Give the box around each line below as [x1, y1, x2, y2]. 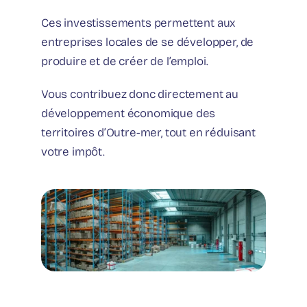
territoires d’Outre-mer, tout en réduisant [41, 125, 256, 140]
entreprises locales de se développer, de [41, 34, 254, 49]
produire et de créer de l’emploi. [41, 53, 208, 69]
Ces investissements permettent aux [41, 15, 236, 30]
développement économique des [41, 106, 216, 121]
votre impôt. [41, 144, 105, 159]
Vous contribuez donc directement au [41, 86, 239, 101]
